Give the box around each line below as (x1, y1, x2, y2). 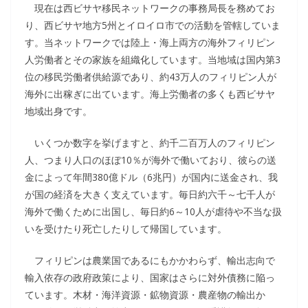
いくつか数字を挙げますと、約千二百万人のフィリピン (25, 136, 275, 149)
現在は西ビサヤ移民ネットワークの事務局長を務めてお (25, 1, 275, 14)
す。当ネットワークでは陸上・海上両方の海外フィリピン (25, 36, 275, 49)
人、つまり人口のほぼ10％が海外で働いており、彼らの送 (25, 153, 276, 166)
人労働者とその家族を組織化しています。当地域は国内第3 (25, 53, 280, 66)
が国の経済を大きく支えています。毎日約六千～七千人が (25, 188, 275, 201)
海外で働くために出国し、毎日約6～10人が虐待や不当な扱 (25, 205, 282, 218)
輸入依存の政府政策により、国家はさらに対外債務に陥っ (25, 271, 275, 284)
